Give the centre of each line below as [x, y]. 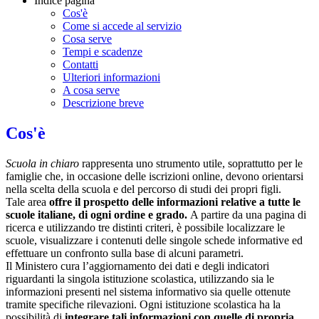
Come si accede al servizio [122, 26]
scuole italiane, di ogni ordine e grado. [98, 214]
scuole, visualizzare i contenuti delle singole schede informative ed [154, 240]
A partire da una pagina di [248, 214]
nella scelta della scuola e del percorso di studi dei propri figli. [143, 189]
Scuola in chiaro [42, 163]
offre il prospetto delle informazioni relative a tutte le [175, 202]
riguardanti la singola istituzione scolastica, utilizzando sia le [140, 278]
